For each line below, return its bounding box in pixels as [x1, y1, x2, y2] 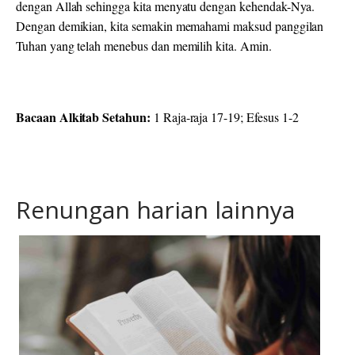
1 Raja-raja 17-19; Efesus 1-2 [153, 109, 299, 126]
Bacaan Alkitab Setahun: [16, 108, 154, 127]
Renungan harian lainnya [16, 193, 295, 227]
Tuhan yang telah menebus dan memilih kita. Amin [16, 37, 269, 55]
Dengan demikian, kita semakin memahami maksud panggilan [16, 17, 324, 35]
